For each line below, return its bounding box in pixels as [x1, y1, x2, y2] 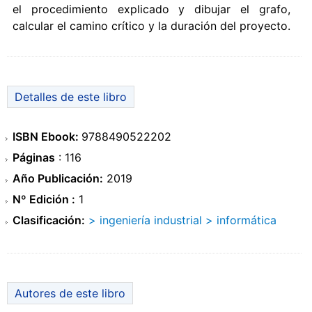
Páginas [13, 150, 55, 165]
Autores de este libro [15, 286, 125, 301]
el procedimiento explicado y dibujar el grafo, [13, 2, 290, 17]
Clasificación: [13, 213, 85, 228]
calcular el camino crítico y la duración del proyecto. [13, 19, 290, 33]
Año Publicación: [13, 171, 103, 186]
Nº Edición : [13, 192, 75, 207]
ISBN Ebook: [13, 130, 81, 144]
